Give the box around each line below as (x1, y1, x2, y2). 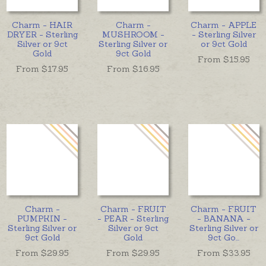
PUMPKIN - (17, 213, 68, 224)
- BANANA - (197, 213, 251, 224)
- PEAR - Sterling (97, 213, 169, 224)
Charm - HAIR (12, 19, 73, 30)
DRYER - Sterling (7, 28, 78, 40)
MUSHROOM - (102, 28, 164, 40)
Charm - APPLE (191, 19, 257, 30)
